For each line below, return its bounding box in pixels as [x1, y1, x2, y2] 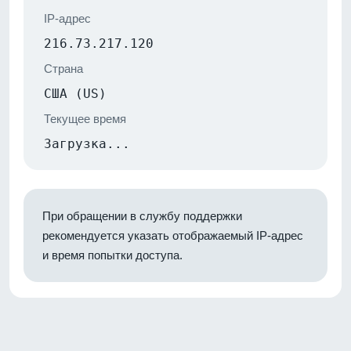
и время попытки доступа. [42, 248, 183, 262]
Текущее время [44, 111, 126, 125]
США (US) [44, 85, 107, 101]
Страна [44, 61, 83, 75]
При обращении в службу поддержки [42, 208, 242, 223]
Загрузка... [44, 136, 130, 151]
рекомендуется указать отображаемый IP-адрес [42, 228, 303, 242]
